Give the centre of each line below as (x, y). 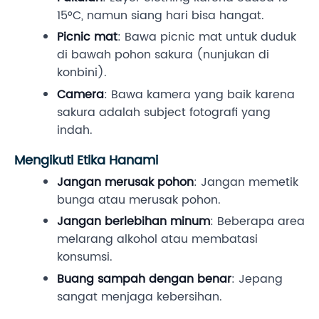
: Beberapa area (257, 222)
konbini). (82, 73)
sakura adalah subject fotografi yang (164, 112)
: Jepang (257, 279)
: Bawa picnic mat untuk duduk (207, 37)
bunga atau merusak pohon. (139, 200)
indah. (75, 130)
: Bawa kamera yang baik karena (199, 94)
